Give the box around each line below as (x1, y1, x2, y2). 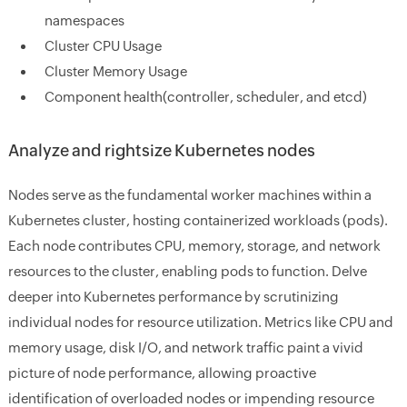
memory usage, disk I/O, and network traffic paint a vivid (7, 340, 363, 355)
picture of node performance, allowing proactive (7, 365, 316, 381)
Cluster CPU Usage (44, 38, 162, 54)
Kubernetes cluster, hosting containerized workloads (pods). (7, 213, 388, 228)
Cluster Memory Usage (44, 64, 187, 79)
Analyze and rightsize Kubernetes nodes (7, 141, 315, 160)
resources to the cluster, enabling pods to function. (7, 263, 332, 279)
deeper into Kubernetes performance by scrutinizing (7, 289, 339, 304)
